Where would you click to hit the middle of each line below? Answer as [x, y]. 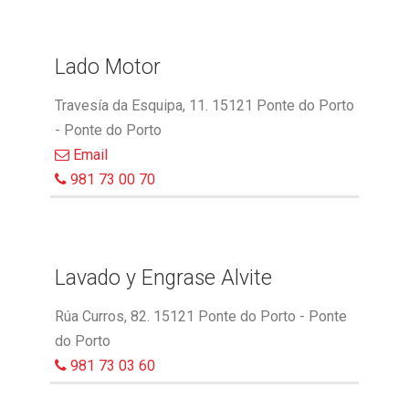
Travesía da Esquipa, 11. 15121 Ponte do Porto [204, 106]
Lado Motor [108, 68]
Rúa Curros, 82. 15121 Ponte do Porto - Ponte [201, 317]
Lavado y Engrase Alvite [163, 278]
